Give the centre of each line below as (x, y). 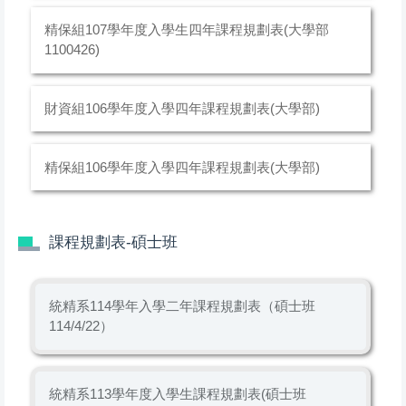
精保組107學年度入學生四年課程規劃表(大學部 (186, 30)
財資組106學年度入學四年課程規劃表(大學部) (182, 109)
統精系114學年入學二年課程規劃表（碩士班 (182, 306)
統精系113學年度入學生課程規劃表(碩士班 (177, 393)
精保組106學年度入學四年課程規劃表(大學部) (182, 167)
